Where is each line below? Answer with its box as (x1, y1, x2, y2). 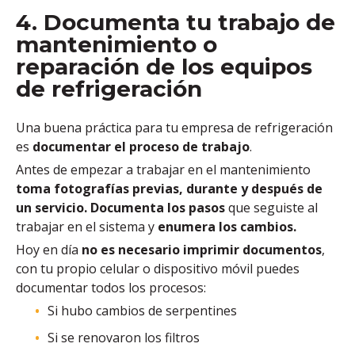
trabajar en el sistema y (16, 217, 155, 235)
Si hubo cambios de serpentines (48, 301, 237, 319)
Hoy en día (16, 240, 82, 258)
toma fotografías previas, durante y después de (16, 179, 323, 197)
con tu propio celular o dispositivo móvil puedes (16, 259, 300, 277)
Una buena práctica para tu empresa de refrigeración (16, 118, 333, 136)
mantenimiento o (16, 31, 217, 59)
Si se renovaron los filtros (48, 328, 200, 346)
